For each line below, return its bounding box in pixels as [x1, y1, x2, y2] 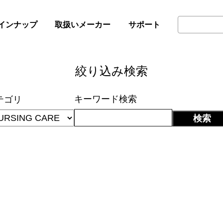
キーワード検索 [74, 94, 137, 104]
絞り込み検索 [75, 61, 148, 79]
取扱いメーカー [55, 19, 111, 29]
